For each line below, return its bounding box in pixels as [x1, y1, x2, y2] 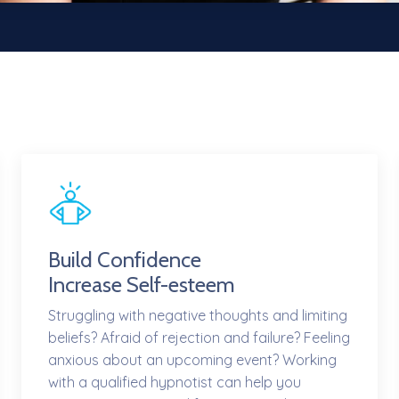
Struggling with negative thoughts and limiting [48, 306, 347, 325]
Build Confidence [48, 247, 201, 273]
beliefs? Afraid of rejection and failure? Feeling [48, 329, 350, 347]
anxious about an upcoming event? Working [48, 351, 337, 370]
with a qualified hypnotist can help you [48, 373, 301, 392]
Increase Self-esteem [48, 272, 235, 298]
